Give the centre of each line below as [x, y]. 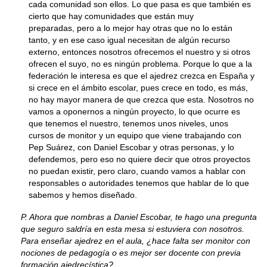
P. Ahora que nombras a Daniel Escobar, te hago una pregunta [139, 217]
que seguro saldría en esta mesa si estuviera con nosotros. [132, 229]
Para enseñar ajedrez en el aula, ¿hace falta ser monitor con [135, 241]
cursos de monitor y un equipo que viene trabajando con [135, 135]
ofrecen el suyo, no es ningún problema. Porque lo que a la [140, 64]
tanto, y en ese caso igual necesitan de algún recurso [129, 40]
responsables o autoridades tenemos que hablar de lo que [139, 183]
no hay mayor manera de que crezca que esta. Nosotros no [141, 100]
